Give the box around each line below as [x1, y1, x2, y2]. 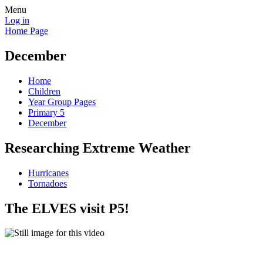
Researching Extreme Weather [5, 140, 191, 156]
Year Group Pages [28, 96, 96, 107]
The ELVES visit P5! [5, 200, 129, 216]
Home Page [5, 26, 48, 36]
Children [28, 86, 60, 96]
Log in [5, 15, 29, 25]
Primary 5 [28, 107, 65, 117]
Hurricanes [28, 167, 69, 178]
